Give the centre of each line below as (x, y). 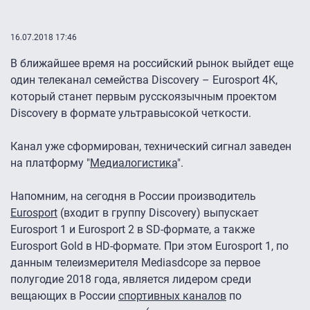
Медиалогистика (134, 163)
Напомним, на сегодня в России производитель (133, 197)
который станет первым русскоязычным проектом (144, 97)
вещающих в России (64, 296)
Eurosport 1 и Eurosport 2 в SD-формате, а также (133, 230)
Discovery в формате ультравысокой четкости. (131, 113)
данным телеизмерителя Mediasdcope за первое (135, 263)
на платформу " (50, 163)
